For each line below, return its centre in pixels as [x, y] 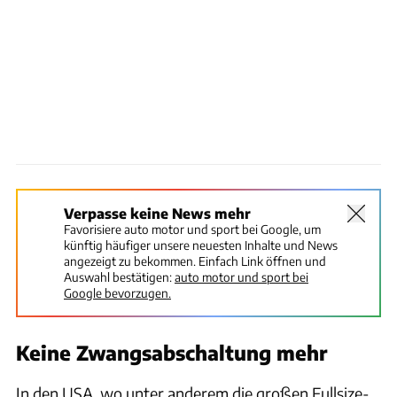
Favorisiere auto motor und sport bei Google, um [192, 229]
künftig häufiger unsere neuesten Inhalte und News [201, 245]
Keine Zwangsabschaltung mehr [171, 352]
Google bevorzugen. [117, 292]
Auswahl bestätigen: [118, 276]
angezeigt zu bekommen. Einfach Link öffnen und [195, 261]
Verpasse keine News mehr [157, 213]
